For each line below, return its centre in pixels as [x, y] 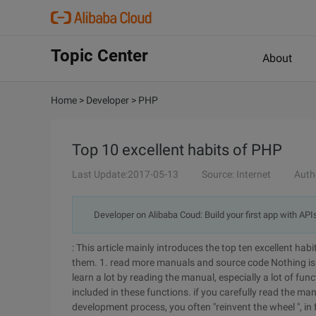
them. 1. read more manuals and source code [171, 262]
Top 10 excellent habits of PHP [177, 150]
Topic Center [99, 56]
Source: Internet [236, 174]
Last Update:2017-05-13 [125, 174]
